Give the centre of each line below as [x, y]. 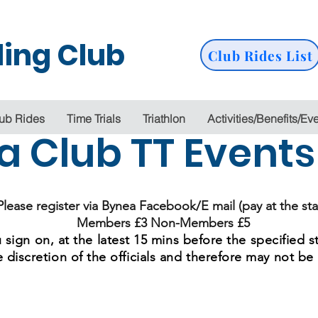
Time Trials [94, 119]
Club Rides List [261, 55]
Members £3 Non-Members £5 [163, 223]
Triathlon [164, 119]
